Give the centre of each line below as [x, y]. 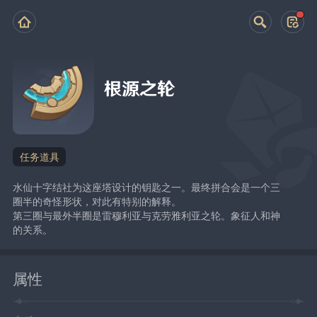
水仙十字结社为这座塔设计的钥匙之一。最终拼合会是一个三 [147, 186]
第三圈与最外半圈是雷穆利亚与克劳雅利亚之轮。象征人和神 [147, 215]
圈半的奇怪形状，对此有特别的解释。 [97, 201]
